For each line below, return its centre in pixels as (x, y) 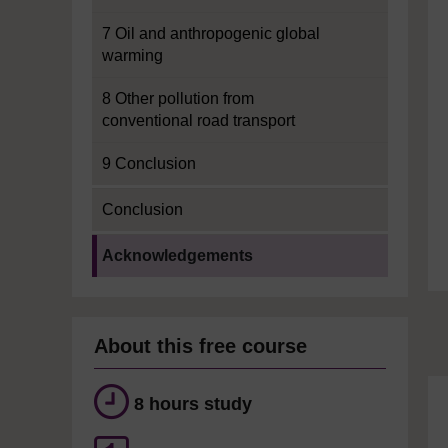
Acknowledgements (177, 255)
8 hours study (193, 404)
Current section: (147, 244)
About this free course (200, 346)
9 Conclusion (149, 163)
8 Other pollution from (178, 98)
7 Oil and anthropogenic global (211, 33)
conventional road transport (198, 120)
